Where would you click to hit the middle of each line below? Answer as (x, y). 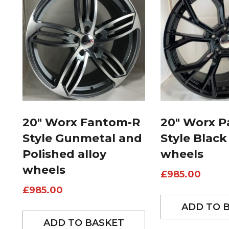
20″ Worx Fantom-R (81, 123)
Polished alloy (64, 154)
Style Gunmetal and (82, 139)
